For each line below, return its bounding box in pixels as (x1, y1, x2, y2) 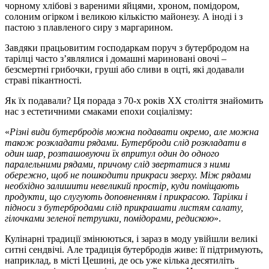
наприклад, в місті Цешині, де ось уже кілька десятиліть (5, 255, 234, 265)
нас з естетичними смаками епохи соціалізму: (5, 106, 192, 116)
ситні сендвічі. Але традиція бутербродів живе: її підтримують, (5, 244, 263, 255)
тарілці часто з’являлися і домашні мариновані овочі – (5, 53, 226, 64)
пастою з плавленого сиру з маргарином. (5, 22, 173, 32)
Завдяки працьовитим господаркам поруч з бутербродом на (5, 42, 249, 53)
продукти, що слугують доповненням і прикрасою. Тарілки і (5, 191, 247, 202)
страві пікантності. (5, 74, 82, 85)
